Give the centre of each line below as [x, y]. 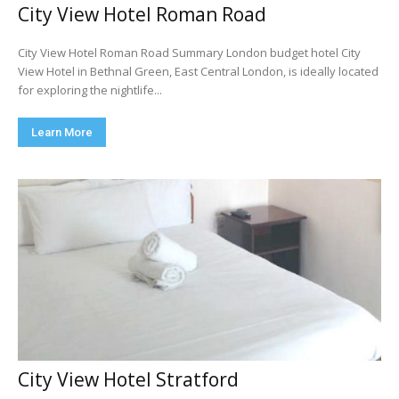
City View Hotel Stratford [128, 379]
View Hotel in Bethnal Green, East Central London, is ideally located [198, 71]
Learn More [62, 132]
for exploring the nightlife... [90, 90]
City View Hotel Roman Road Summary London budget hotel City [122, 53]
